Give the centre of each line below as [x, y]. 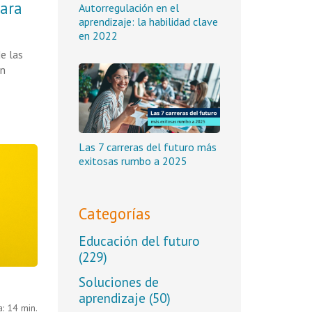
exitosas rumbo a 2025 [133, 161]
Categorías [114, 213]
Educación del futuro [139, 241]
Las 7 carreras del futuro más [147, 147]
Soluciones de [118, 282]
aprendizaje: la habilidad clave [148, 22]
